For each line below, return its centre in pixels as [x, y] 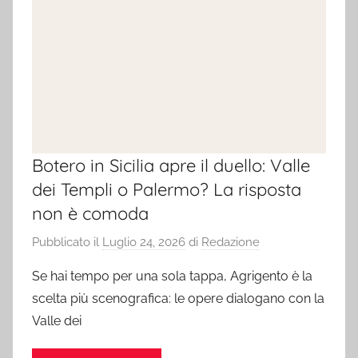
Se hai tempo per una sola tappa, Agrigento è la [172, 276]
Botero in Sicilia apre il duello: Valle [171, 166]
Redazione [231, 242]
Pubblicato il [67, 242]
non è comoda [90, 214]
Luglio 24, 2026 [144, 242]
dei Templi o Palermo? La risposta [167, 190]
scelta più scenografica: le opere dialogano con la [178, 298]
